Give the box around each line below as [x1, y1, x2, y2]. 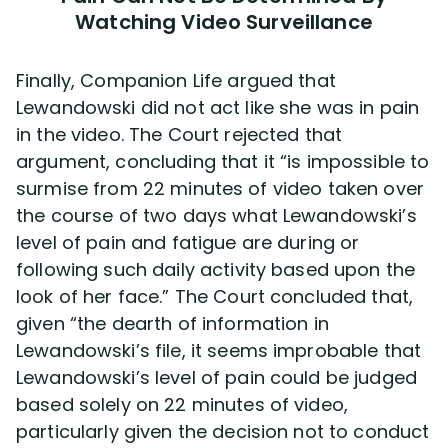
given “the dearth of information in [16, 311, 329, 336]
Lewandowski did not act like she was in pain [16, 95, 420, 120]
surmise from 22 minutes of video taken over [16, 176, 425, 201]
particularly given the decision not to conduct [16, 419, 430, 444]
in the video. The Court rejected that [16, 122, 343, 147]
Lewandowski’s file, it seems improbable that [16, 338, 422, 363]
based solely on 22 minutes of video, [16, 392, 349, 417]
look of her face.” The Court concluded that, [16, 284, 414, 309]
